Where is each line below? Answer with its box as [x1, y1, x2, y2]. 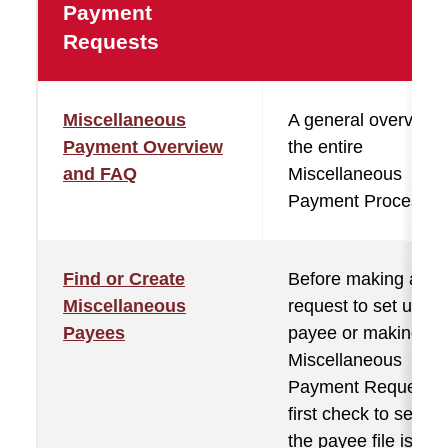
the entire [288, 137, 363, 157]
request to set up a [288, 296, 437, 316]
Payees [63, 323, 125, 343]
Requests [63, 30, 159, 53]
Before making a [288, 269, 419, 289]
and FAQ [63, 164, 137, 184]
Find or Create [63, 269, 185, 289]
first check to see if [288, 404, 437, 424]
